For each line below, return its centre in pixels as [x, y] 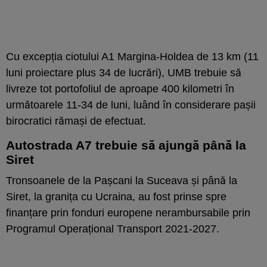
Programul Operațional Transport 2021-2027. [113, 229]
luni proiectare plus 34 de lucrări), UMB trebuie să [124, 72]
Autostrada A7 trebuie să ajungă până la [126, 145]
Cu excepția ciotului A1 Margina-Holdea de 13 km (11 [132, 56]
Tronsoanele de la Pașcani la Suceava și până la [122, 180]
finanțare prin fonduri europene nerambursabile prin [128, 212]
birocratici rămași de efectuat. [76, 121]
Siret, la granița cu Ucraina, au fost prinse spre [116, 196]
